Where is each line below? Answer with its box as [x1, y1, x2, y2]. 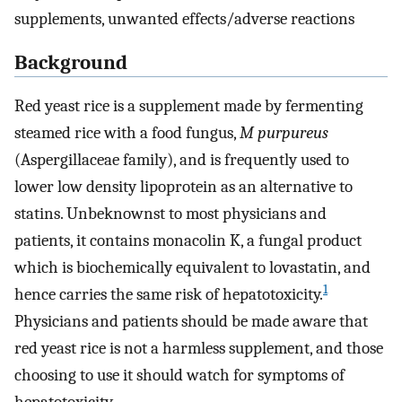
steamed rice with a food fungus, [14, 123, 240, 144]
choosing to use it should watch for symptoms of [14, 365, 345, 386]
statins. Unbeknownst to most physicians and [14, 204, 327, 224]
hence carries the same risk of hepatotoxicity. [14, 284, 323, 305]
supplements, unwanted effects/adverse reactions [14, 8, 354, 29]
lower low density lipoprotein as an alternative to [14, 177, 353, 197]
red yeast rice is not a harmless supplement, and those [14, 338, 383, 359]
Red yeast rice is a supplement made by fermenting [14, 96, 363, 117]
